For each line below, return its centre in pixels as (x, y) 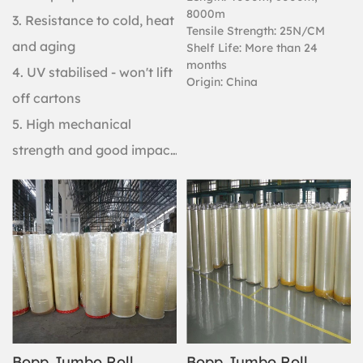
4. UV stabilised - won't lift (92, 72)
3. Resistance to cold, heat (93, 20)
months (207, 65)
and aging (44, 46)
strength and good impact (94, 150)
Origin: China (222, 82)
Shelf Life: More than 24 (252, 48)
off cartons (47, 98)
